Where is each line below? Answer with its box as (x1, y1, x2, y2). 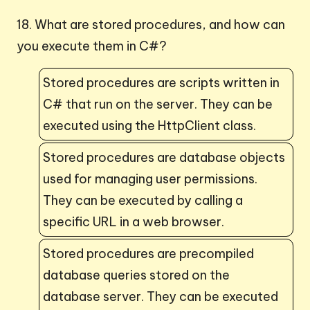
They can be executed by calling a (43, 192, 243, 208)
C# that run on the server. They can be (43, 95, 273, 112)
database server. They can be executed (43, 288, 278, 304)
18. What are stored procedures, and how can (17, 16, 285, 33)
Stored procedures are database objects (43, 149, 285, 165)
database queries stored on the (43, 266, 230, 283)
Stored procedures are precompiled (43, 245, 254, 262)
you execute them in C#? (17, 37, 167, 54)
